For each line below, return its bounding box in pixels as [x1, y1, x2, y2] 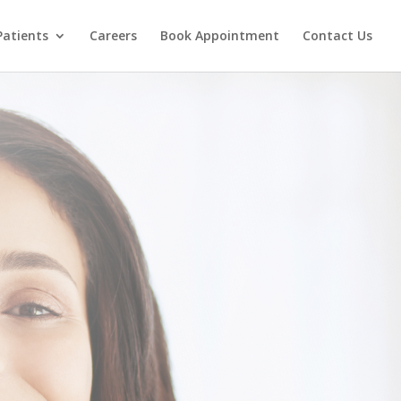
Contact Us [303, 27, 372, 44]
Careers [90, 27, 137, 44]
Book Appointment [160, 27, 279, 44]
